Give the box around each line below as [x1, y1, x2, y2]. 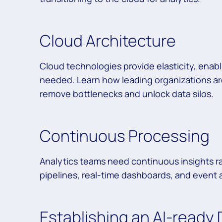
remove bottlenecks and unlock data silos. [40, 88, 214, 100]
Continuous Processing [40, 125, 213, 147]
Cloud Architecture [40, 30, 179, 52]
